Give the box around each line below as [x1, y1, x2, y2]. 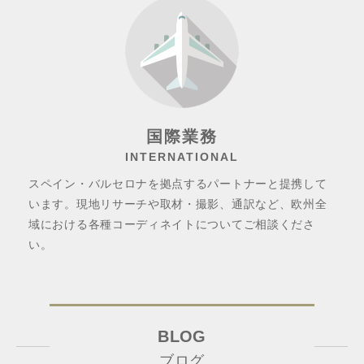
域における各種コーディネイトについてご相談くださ [28, 218, 315, 231]
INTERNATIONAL [125, 150, 239, 163]
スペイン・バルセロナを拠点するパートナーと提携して [28, 177, 327, 190]
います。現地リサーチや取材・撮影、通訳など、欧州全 [28, 197, 327, 210]
